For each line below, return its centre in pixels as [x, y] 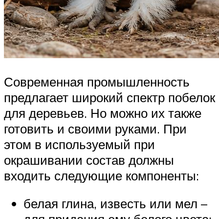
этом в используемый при [79, 144]
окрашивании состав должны [89, 160]
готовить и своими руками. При [95, 128]
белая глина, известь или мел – [115, 204]
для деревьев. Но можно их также [103, 113]
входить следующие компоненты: [101, 175]
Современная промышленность [97, 81]
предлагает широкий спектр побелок [109, 97]
